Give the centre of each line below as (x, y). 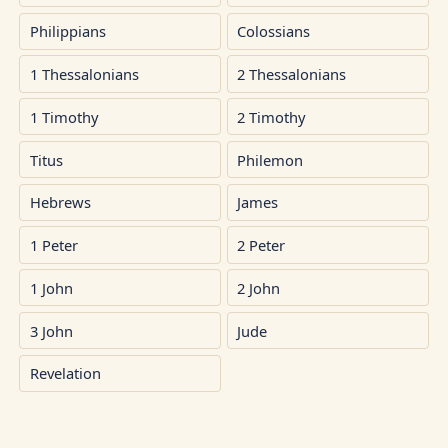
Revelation (65, 373)
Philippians (67, 31)
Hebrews (60, 202)
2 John (259, 287)
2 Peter (261, 245)
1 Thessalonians (84, 73)
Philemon (270, 159)
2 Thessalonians (292, 73)
